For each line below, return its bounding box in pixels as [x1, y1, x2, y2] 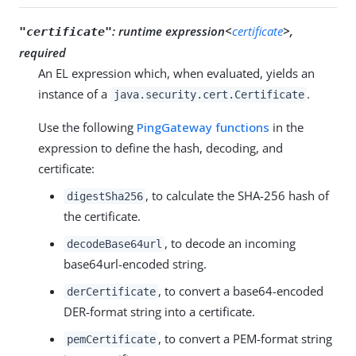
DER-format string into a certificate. [64, 303, 255, 319]
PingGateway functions [137, 118, 269, 135]
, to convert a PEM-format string [158, 330, 333, 346]
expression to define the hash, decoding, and [38, 139, 283, 156]
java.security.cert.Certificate [113, 87, 304, 101]
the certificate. [64, 207, 141, 224]
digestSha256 [66, 189, 143, 203]
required [19, 44, 66, 60]
